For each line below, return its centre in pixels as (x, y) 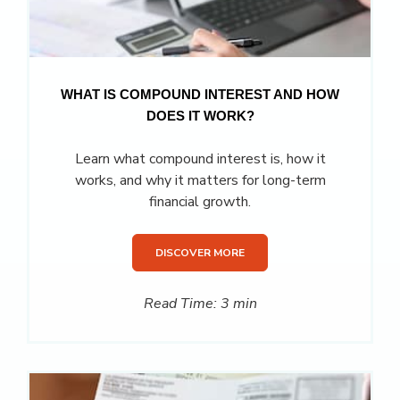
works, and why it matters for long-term (200, 181)
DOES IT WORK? (200, 117)
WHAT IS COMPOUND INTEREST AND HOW (200, 95)
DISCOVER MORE (200, 253)
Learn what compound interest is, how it (200, 159)
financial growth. (200, 202)
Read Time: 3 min (200, 304)
